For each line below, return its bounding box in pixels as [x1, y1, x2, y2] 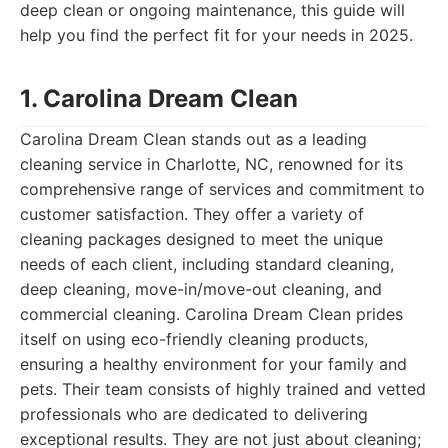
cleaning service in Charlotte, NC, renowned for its [20, 154, 403, 174]
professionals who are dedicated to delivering [20, 404, 368, 424]
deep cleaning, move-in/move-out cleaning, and [20, 279, 382, 299]
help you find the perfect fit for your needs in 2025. [20, 25, 413, 45]
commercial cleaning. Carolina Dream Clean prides [20, 304, 403, 324]
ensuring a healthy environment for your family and [20, 354, 407, 374]
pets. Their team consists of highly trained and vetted [20, 379, 426, 399]
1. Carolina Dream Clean [20, 84, 298, 113]
